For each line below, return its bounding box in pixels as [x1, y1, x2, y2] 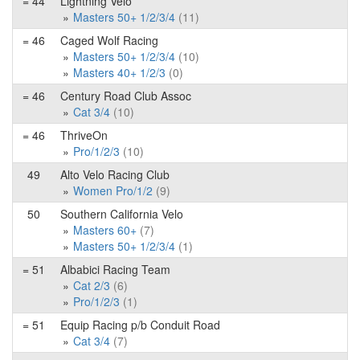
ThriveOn [60, 127, 108, 143]
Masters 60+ [73, 222, 137, 238]
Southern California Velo [60, 206, 183, 222]
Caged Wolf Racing [60, 32, 158, 48]
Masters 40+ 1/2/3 [73, 64, 166, 80]
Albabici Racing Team [60, 261, 170, 277]
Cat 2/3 [73, 277, 110, 293]
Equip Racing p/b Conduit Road [60, 317, 220, 333]
